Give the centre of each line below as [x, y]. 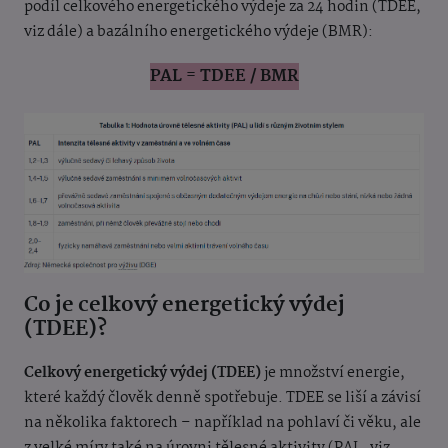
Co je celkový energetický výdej [184, 304]
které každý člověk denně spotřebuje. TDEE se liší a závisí [222, 397]
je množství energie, [333, 372]
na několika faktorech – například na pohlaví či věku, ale [222, 422]
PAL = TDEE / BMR [224, 77]
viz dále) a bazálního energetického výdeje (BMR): [198, 32]
